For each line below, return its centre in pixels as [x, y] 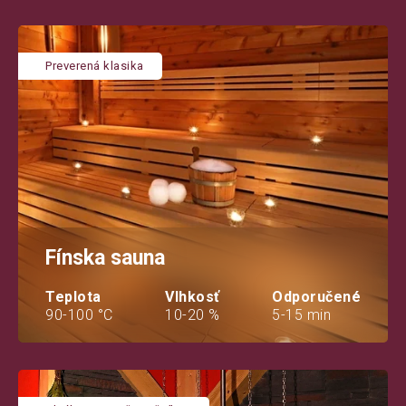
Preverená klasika [95, 65]
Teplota [73, 296]
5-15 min [301, 314]
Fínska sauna [105, 257]
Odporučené [316, 296]
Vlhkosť [193, 296]
